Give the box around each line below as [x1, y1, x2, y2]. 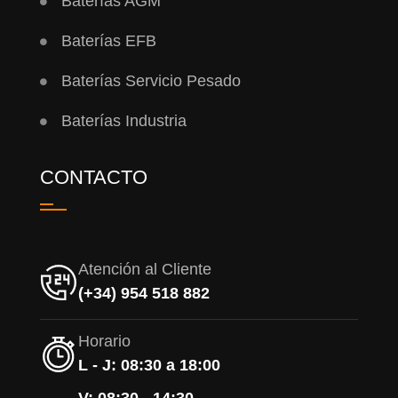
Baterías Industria [60, 112, 187, 131]
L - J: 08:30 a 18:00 [77, 356, 220, 375]
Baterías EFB [60, 32, 156, 51]
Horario [77, 332, 131, 351]
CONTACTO [39, 166, 147, 189]
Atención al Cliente [77, 260, 211, 279]
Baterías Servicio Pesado [60, 72, 241, 91]
